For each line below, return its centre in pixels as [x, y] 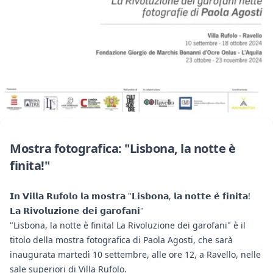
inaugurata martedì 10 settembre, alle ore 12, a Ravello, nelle [135, 255]
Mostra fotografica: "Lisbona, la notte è [122, 149]
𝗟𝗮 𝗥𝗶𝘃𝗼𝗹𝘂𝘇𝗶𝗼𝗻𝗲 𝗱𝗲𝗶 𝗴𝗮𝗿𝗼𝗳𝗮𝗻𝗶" [77, 211]
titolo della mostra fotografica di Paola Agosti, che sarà [121, 240]
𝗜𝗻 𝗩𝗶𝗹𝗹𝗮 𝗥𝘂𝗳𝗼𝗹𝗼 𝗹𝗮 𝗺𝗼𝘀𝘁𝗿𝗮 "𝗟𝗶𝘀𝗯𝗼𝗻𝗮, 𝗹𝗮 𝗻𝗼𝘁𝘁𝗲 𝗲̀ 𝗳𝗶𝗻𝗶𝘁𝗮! [130, 196]
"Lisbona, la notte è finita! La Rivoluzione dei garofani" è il [128, 225]
